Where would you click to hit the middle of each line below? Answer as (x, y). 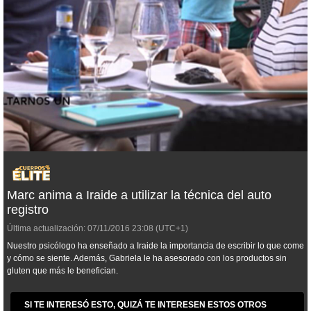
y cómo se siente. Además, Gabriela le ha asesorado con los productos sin (147, 258)
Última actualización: (46, 228)
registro (28, 210)
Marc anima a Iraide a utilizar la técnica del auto (139, 195)
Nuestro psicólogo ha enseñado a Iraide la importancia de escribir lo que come (155, 246)
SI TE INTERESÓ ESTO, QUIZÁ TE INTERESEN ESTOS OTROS (145, 305)
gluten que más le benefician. (62, 271)
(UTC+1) (171, 228)
